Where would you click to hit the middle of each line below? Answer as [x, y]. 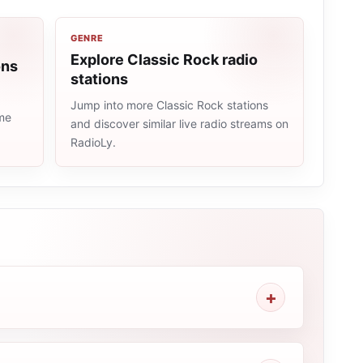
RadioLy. [93, 142]
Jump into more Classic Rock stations [169, 105]
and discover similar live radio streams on [179, 124]
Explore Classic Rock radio [164, 60]
